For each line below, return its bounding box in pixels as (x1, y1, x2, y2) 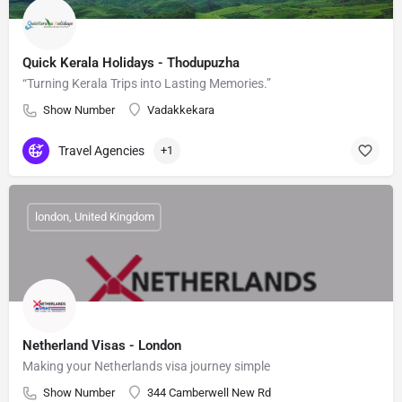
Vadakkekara (147, 102, 214, 117)
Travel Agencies (58, 144, 144, 159)
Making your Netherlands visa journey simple (22, 358, 270, 373)
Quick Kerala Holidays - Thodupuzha (22, 54, 240, 71)
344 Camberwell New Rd (147, 385, 271, 399)
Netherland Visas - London (22, 336, 181, 354)
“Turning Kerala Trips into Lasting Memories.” (22, 75, 271, 91)
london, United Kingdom (34, 210, 154, 224)
